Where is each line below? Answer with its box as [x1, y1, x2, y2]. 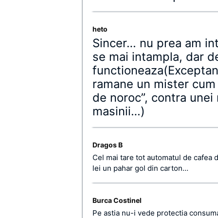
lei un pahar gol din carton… [92, 163, 188, 173]
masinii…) [92, 104, 145, 118]
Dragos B [92, 141, 123, 149]
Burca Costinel [92, 196, 142, 204]
